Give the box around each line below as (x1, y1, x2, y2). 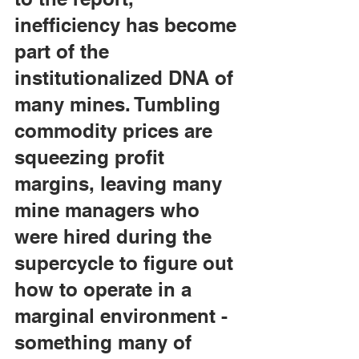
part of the (14, 40, 115, 63)
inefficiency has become (14, 14, 242, 36)
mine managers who (14, 199, 205, 221)
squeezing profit (14, 146, 170, 168)
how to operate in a (14, 278, 197, 301)
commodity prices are (14, 119, 218, 142)
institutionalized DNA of (14, 67, 239, 89)
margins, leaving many (14, 172, 228, 195)
